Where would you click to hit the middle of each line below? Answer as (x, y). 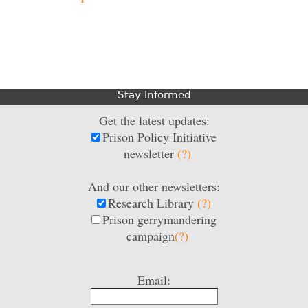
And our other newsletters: (154, 186)
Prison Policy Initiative (159, 136)
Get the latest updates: (154, 120)
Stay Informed (154, 95)
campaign (151, 235)
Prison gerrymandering (159, 219)
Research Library (152, 202)
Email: (154, 279)
